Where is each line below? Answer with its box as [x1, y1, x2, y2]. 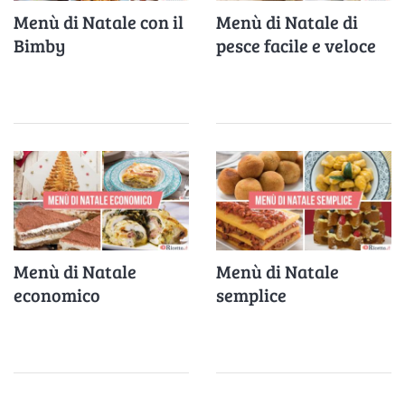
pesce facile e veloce [216, 32, 376, 58]
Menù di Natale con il [14, 8, 184, 34]
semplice [216, 281, 287, 307]
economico [14, 281, 100, 307]
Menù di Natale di [216, 8, 358, 34]
